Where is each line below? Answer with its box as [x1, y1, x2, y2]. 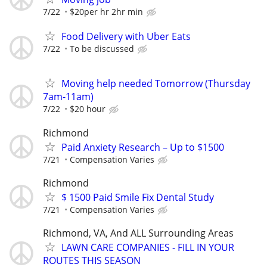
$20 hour [70, 103, 105, 115]
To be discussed [70, 43, 134, 55]
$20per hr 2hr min [70, 5, 143, 17]
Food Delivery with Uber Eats [61, 30, 191, 44]
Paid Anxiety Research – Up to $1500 [61, 140, 224, 154]
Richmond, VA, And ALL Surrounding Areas [43, 226, 234, 240]
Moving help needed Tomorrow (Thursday [61, 77, 250, 91]
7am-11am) [43, 90, 94, 104]
